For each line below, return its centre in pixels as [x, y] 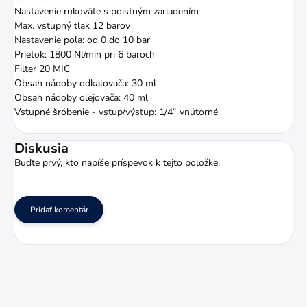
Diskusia [41, 149]
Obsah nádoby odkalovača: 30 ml [85, 84]
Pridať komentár [59, 210]
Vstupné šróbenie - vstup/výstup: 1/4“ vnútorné [116, 112]
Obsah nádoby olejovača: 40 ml [81, 98]
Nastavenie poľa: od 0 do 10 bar [82, 40]
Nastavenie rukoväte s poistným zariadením [107, 12]
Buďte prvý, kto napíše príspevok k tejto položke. [117, 163]
